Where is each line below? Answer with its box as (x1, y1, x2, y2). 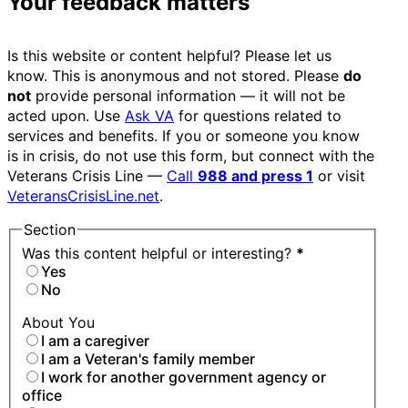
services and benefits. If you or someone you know (7, 127, 360, 146)
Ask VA (125, 107, 174, 126)
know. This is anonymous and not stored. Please (7, 66, 343, 86)
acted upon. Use (7, 107, 125, 126)
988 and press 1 (198, 167, 313, 186)
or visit (313, 167, 365, 186)
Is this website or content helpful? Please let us (7, 46, 331, 66)
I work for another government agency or (41, 368, 326, 387)
